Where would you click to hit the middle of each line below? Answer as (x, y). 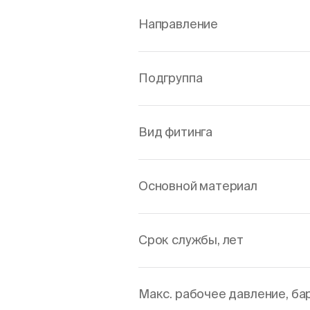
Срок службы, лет (191, 240)
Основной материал (198, 186)
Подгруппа (171, 78)
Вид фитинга (176, 132)
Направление (179, 24)
